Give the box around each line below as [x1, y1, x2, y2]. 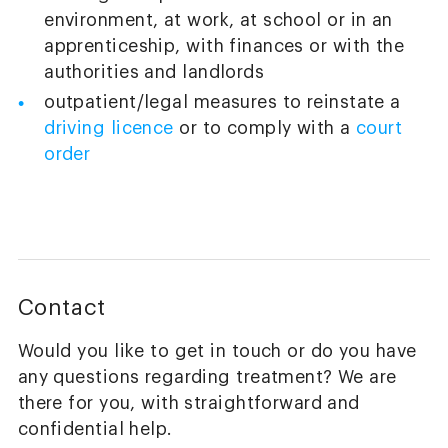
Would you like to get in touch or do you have [17, 342, 417, 360]
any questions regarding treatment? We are [17, 368, 397, 386]
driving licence [44, 120, 174, 137]
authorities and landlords [44, 63, 265, 81]
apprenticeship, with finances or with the [44, 37, 405, 55]
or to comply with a [173, 120, 356, 137]
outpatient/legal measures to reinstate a [44, 94, 401, 111]
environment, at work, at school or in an [44, 11, 393, 29]
